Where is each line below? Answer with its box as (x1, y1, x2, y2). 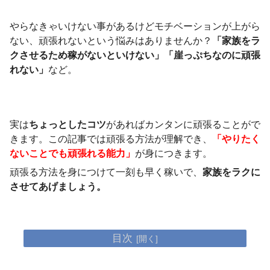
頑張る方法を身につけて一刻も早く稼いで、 (10, 166, 202, 177)
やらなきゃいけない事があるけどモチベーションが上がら (10, 21, 260, 32)
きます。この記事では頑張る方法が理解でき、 (10, 134, 212, 145)
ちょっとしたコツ (29, 119, 106, 130)
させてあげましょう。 (10, 181, 106, 192)
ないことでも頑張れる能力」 (10, 148, 135, 159)
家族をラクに (202, 166, 260, 177)
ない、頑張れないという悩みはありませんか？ (10, 36, 212, 46)
